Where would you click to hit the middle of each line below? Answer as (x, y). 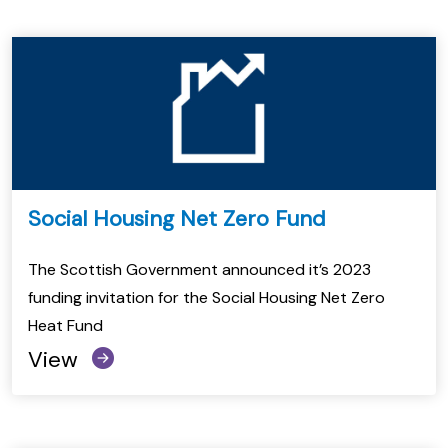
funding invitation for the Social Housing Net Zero (206, 297)
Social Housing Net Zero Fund (177, 218)
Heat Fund (65, 325)
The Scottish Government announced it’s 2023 (199, 269)
